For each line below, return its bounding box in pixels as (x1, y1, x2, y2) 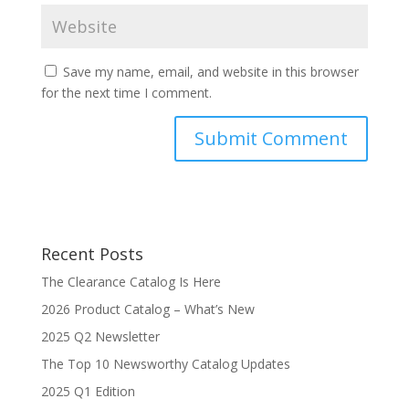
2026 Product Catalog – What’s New (40, 299, 255, 318)
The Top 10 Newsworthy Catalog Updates (40, 354, 290, 372)
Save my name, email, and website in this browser (62, 62, 359, 80)
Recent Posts (40, 242, 143, 265)
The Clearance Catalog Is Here (40, 272, 221, 290)
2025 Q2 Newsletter (40, 327, 160, 345)
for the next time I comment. (40, 83, 212, 101)
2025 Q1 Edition (40, 382, 135, 400)
